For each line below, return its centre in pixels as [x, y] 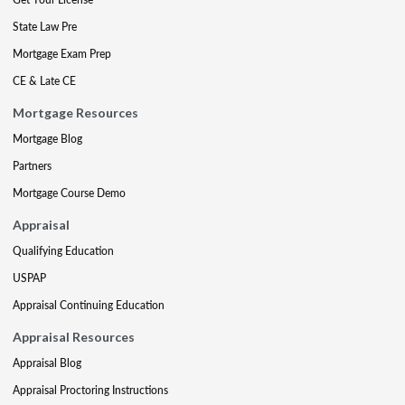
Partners [32, 166]
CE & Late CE [44, 81]
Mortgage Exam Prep [62, 54]
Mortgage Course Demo [69, 193]
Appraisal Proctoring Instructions [90, 390]
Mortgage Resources [75, 113]
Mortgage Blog [47, 139]
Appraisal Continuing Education [89, 305]
